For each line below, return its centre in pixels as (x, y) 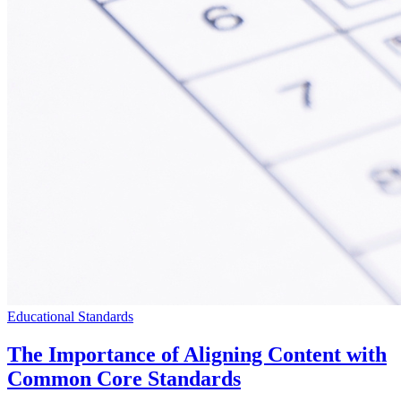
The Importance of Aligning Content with (197, 354)
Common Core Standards (124, 378)
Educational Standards (70, 316)
